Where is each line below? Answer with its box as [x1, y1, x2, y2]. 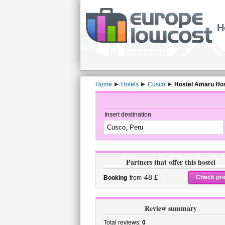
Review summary [144, 203, 197, 213]
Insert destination [104, 111, 151, 118]
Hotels [121, 81, 139, 88]
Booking [103, 174, 127, 181]
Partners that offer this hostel [126, 157, 215, 167]
